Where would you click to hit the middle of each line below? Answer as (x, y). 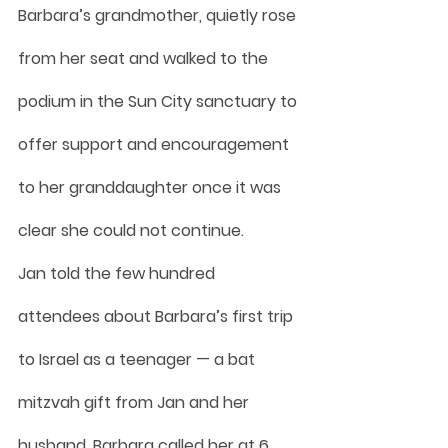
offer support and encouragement (155, 144)
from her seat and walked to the (145, 58)
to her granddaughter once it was (151, 187)
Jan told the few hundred (118, 273)
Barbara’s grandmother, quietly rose (159, 15)
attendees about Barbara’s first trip (157, 316)
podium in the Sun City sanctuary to (159, 101)
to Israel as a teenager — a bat (138, 359)
